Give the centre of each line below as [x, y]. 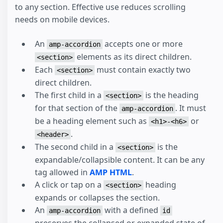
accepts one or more [143, 44]
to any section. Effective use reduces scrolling [100, 7]
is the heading [171, 95]
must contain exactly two [143, 70]
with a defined [131, 210]
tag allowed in [62, 172]
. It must [191, 108]
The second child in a [75, 147]
